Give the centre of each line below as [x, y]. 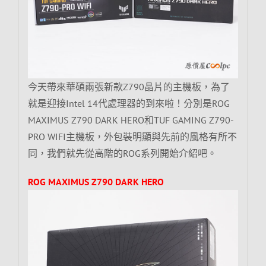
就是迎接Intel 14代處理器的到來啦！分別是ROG [129, 104]
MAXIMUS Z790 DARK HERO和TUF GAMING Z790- [131, 120]
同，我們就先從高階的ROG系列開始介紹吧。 [122, 153]
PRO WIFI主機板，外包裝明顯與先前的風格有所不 [132, 137]
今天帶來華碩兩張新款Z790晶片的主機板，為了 [129, 87]
